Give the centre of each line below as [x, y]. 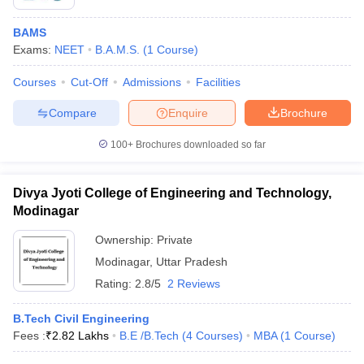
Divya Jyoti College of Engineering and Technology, [172, 193]
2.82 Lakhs [80, 336]
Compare [72, 113]
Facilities [218, 82]
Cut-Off [89, 82]
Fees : [29, 336]
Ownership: [126, 240]
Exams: [34, 50]
